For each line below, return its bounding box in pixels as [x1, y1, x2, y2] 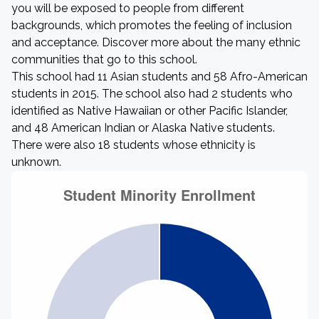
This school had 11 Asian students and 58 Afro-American [11, 70, 308, 83]
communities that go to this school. [11, 53, 197, 66]
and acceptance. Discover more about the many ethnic [11, 36, 300, 49]
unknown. [11, 155, 61, 169]
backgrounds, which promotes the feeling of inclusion [11, 19, 292, 32]
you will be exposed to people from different [11, 1, 244, 15]
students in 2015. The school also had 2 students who [11, 87, 293, 100]
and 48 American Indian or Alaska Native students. [11, 121, 275, 135]
